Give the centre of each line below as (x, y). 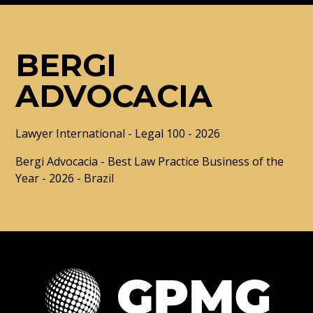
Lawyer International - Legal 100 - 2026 (118, 134)
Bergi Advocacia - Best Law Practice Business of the (150, 162)
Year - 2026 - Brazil (65, 179)
